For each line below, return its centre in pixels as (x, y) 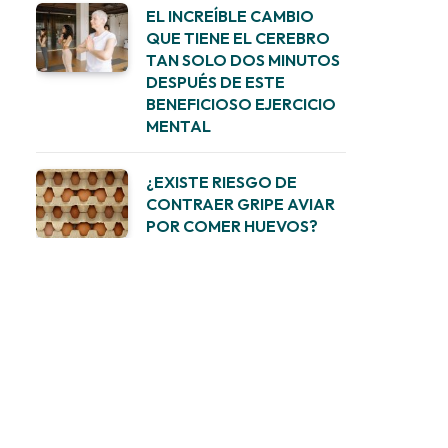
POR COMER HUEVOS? (232, 226)
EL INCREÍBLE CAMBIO (230, 16)
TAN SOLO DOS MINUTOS (243, 60)
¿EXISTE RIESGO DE (221, 182)
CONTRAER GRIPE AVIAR (240, 204)
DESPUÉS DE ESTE (215, 82)
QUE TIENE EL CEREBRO (238, 38)
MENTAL (178, 126)
